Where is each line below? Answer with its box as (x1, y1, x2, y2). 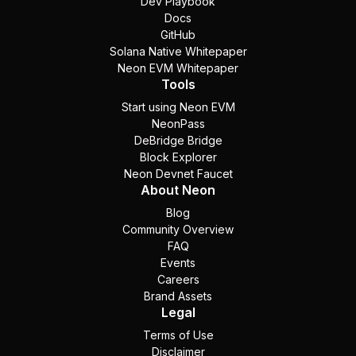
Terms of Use (142, 328, 214, 342)
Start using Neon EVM (121, 100, 235, 114)
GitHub (161, 28, 195, 42)
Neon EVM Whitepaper (118, 61, 238, 75)
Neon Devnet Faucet (123, 167, 233, 181)
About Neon (141, 182, 215, 199)
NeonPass (151, 117, 205, 131)
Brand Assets (144, 289, 212, 304)
